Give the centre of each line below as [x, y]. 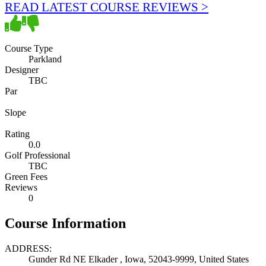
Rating [17, 134]
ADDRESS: [28, 248]
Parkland [45, 59]
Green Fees [26, 176]
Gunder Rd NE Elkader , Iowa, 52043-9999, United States [139, 259]
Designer [22, 69]
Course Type [29, 48]
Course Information [65, 223]
